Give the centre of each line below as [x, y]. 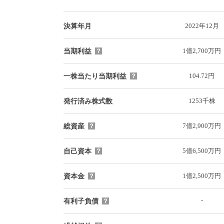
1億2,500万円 [202, 175]
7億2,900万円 [202, 125]
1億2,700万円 [202, 50]
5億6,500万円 [202, 150]
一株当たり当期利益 [95, 76]
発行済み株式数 [88, 101]
